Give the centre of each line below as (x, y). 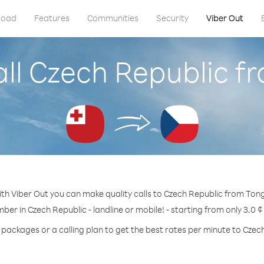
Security (172, 18)
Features (52, 18)
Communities (113, 18)
